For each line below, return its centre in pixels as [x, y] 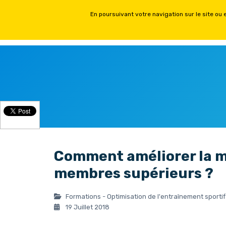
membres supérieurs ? [134, 173]
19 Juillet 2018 [87, 207]
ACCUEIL [132, 20]
